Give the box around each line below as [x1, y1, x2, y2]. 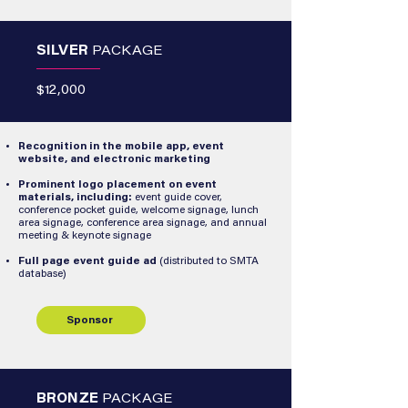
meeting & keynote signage [18, 230, 151, 241]
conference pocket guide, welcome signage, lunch [18, 205, 259, 216]
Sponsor [66, 314, 113, 326]
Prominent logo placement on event [18, 179, 217, 190]
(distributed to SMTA [157, 256, 259, 267]
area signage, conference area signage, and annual [18, 218, 267, 229]
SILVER [36, 46, 92, 58]
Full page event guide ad [18, 256, 157, 267]
